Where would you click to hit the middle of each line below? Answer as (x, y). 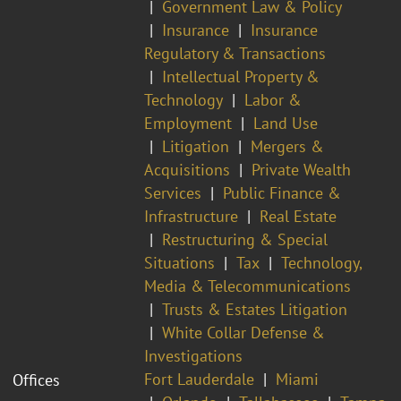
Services (173, 192)
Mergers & (287, 146)
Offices (36, 380)
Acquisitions (187, 169)
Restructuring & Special (245, 239)
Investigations (193, 355)
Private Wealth (301, 169)
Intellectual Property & (241, 76)
